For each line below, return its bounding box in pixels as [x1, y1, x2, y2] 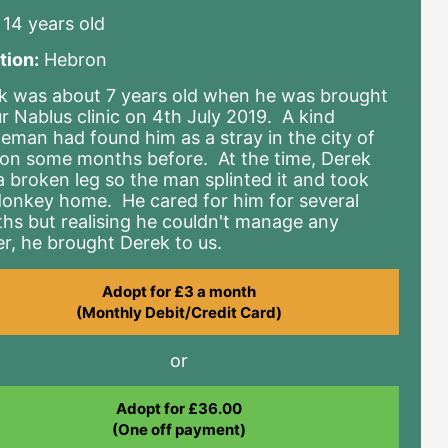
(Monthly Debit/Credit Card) [75, 302, 282, 322]
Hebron [39, 49, 108, 71]
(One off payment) [111, 420, 246, 440]
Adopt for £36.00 [115, 399, 242, 419]
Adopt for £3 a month [101, 281, 256, 301]
